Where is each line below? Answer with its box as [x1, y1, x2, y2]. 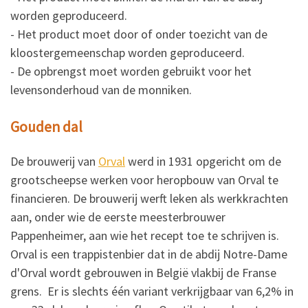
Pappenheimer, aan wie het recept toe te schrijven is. [10, 227, 279, 243]
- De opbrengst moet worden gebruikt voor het [10, 63, 252, 80]
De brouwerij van [10, 153, 98, 169]
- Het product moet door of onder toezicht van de [10, 26, 267, 43]
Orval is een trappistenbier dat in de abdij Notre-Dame [10, 245, 287, 262]
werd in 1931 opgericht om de [125, 153, 281, 169]
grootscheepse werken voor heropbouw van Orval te [10, 171, 278, 188]
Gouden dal [10, 118, 82, 137]
